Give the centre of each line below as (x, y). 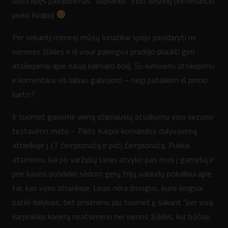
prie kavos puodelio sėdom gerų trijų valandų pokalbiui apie (112, 173)
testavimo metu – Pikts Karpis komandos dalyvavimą (105, 131)
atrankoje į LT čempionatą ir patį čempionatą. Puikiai (101, 145)
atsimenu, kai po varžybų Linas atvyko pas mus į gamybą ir (113, 159)
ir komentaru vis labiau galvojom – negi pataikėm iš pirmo (110, 80)
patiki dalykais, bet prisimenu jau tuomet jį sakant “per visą (112, 202)
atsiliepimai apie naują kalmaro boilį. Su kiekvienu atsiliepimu (113, 65)
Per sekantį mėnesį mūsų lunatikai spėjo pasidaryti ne (104, 37)
